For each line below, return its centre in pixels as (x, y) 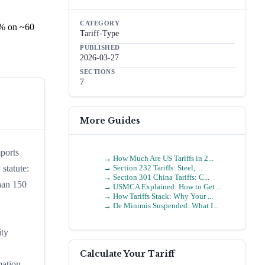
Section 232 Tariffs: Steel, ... (158, 167)
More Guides (110, 120)
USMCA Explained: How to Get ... (167, 186)
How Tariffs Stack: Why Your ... (163, 196)
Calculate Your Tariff (127, 253)
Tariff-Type (99, 33)
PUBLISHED (100, 47)
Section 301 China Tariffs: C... (161, 177)
